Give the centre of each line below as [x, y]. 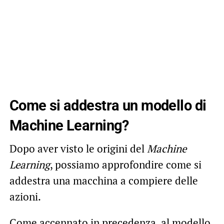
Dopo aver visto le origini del [78, 149]
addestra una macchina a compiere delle [103, 181]
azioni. [25, 197]
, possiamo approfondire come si [125, 165]
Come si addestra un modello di [108, 106]
